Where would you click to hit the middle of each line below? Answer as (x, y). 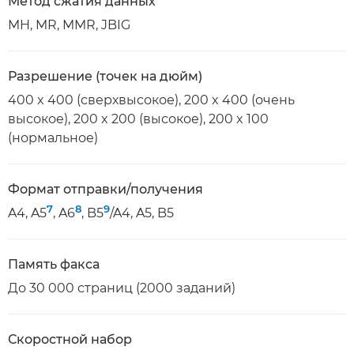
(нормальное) (53, 138)
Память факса (54, 264)
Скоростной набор (70, 339)
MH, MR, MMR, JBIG (69, 25)
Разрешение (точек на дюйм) (105, 76)
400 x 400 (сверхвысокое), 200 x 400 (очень (151, 100)
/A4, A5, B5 (142, 213)
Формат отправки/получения (105, 189)
